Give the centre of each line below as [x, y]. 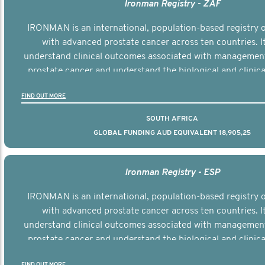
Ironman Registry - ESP [172, 172]
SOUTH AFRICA [172, 119]
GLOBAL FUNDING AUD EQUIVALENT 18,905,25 [172, 133]
